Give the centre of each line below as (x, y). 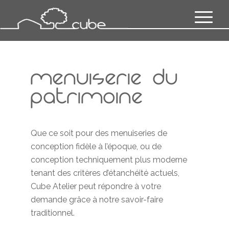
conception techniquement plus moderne (109, 159)
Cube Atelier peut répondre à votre (96, 186)
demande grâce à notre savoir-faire (97, 199)
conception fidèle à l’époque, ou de (96, 146)
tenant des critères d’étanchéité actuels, (105, 173)
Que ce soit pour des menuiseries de (99, 133)
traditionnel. (53, 213)
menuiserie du (105, 81)
